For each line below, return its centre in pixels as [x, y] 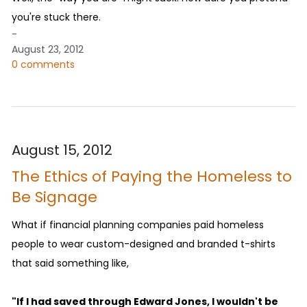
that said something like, [70, 263]
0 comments [43, 64]
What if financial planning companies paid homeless [138, 224]
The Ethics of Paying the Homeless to [152, 176]
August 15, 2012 [62, 150]
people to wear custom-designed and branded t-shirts [144, 244]
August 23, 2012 [48, 49]
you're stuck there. [56, 17]
